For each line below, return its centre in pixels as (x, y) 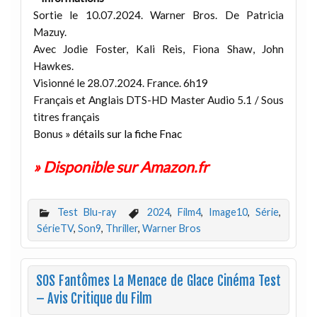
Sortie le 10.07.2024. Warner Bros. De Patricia (158, 15)
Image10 (228, 212)
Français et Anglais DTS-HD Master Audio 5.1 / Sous (158, 99)
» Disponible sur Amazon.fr (121, 167)
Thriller (121, 229)
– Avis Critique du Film (94, 299)
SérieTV (55, 229)
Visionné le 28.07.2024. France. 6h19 (120, 82)
